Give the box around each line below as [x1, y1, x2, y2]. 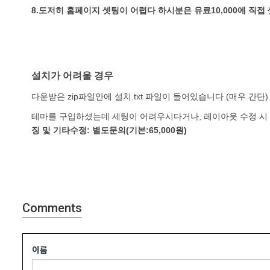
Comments [22, 200, 82, 215]
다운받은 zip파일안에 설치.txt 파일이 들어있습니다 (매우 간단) [31, 91, 268, 101]
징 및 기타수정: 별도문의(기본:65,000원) [31, 125, 187, 135]
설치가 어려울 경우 [31, 70, 113, 81]
